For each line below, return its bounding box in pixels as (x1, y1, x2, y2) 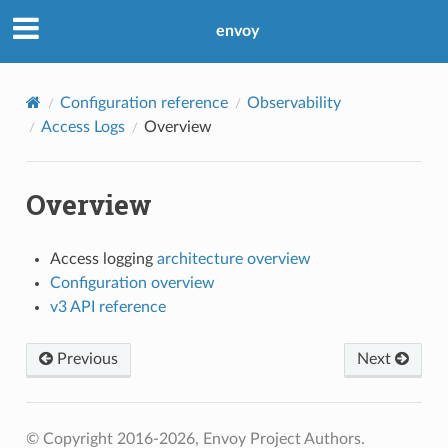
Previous (52, 350, 118, 367)
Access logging (49, 250, 157, 267)
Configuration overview (49, 274, 215, 291)
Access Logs (40, 118, 125, 135)
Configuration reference (59, 94, 228, 111)
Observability (246, 94, 341, 111)
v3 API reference (49, 298, 166, 315)
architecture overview (156, 250, 311, 267)
